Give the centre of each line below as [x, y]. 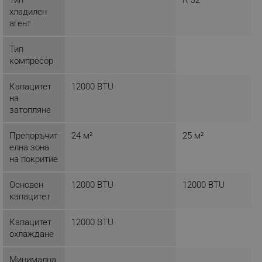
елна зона [29, 147]
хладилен [28, 11]
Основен [26, 185]
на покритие [34, 159]
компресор [31, 61]
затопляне [30, 110]
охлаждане [32, 234]
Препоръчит [34, 135]
